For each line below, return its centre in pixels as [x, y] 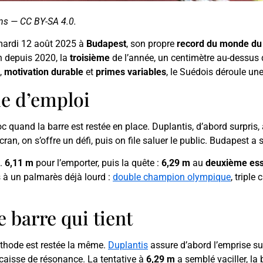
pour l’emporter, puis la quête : [97, 163]
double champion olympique [172, 177]
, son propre [151, 44]
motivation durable [44, 72]
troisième [90, 58]
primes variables [131, 72]
